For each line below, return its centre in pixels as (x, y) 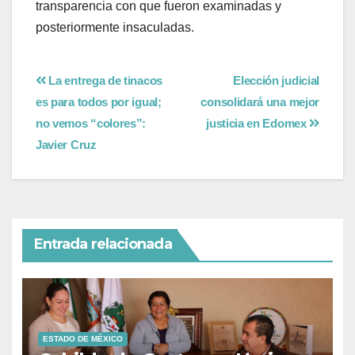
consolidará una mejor (260, 101)
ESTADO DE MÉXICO (82, 339)
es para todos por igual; (99, 101)
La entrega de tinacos (104, 80)
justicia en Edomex (258, 123)
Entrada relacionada (103, 244)
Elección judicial (276, 80)
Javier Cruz (66, 144)
